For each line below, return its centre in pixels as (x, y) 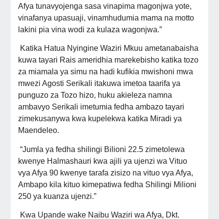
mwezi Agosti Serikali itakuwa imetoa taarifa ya (99, 84)
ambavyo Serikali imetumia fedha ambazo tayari (101, 107)
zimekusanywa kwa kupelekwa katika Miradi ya (100, 119)
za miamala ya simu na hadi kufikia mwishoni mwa (105, 72)
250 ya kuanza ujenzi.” (57, 196)
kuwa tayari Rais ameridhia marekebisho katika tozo (108, 60)
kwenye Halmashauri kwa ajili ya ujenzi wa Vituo (102, 161)
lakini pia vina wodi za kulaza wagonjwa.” (90, 30)
